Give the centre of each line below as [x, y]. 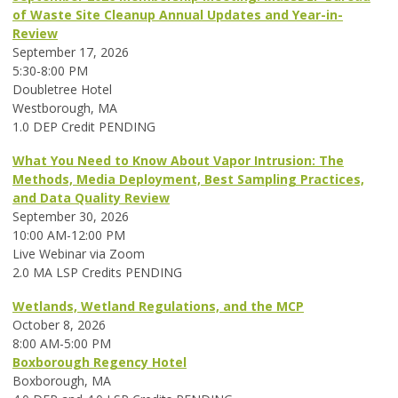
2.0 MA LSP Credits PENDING [97, 273]
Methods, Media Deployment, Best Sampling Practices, [188, 179]
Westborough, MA [65, 108]
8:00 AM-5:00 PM [62, 344]
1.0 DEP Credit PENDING [84, 127]
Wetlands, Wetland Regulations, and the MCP [158, 306]
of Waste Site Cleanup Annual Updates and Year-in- [178, 15]
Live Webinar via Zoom [79, 254]
